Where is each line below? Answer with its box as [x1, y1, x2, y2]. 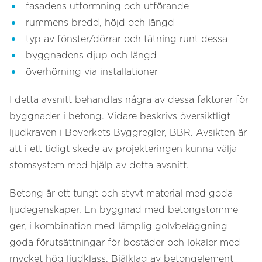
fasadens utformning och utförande [26, 2, 189, 11]
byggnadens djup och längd [26, 51, 157, 60]
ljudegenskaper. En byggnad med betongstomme [9, 205, 238, 215]
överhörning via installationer [26, 67, 158, 77]
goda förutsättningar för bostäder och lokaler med [9, 238, 240, 247]
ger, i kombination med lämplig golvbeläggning [9, 222, 227, 231]
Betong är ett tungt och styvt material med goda [9, 189, 233, 198]
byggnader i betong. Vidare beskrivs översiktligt [9, 112, 230, 121]
